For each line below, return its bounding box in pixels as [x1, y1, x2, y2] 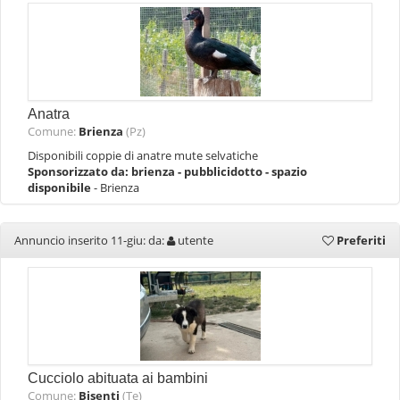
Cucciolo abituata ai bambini [28, 371, 208, 386]
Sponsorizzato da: [28, 163, 131, 179]
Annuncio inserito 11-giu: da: [14, 232, 167, 248]
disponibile [28, 179, 94, 196]
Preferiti [334, 232, 386, 248]
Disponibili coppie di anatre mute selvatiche [28, 147, 258, 163]
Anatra [28, 106, 70, 121]
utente [178, 232, 213, 248]
